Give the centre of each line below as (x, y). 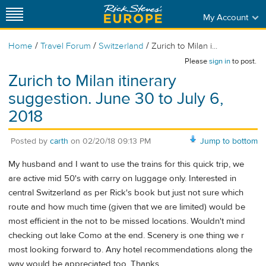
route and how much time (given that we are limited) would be (127, 207)
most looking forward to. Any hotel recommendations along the (130, 250)
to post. (243, 61)
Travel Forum (66, 46)
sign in (220, 61)
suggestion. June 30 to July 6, (116, 99)
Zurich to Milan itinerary (92, 81)
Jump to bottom (229, 141)
